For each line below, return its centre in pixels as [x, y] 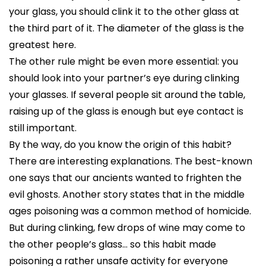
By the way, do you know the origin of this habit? [120, 145]
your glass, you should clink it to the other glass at [124, 12]
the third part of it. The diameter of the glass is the [126, 28]
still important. [43, 128]
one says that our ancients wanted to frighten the [125, 178]
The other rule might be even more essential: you [123, 61]
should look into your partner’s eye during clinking [124, 78]
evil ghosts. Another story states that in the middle [127, 194]
